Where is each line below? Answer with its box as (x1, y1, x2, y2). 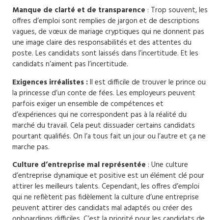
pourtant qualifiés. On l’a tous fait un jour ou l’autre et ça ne (12, 130, 206, 142)
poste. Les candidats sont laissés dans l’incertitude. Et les (12, 48, 198, 60)
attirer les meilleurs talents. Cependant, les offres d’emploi (12, 181, 199, 193)
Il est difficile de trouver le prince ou (88, 76, 206, 88)
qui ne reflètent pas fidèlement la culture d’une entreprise (12, 192, 199, 204)
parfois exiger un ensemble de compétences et (12, 98, 164, 110)
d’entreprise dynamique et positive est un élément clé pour (12, 170, 204, 182)
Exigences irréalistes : (12, 76, 88, 88)
